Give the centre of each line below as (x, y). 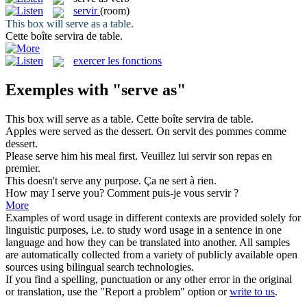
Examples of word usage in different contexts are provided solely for (153, 217)
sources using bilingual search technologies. (100, 267)
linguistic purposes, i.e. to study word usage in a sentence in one (144, 230)
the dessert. (128, 131)
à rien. (202, 180)
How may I (32, 193)
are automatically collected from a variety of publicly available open (151, 254)
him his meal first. (98, 156)
